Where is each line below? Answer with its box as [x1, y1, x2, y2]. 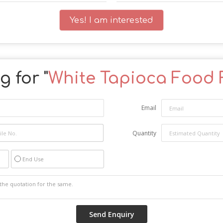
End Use [22, 155, 44, 163]
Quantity [132, 129, 156, 138]
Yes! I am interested [70, 15, 153, 25]
